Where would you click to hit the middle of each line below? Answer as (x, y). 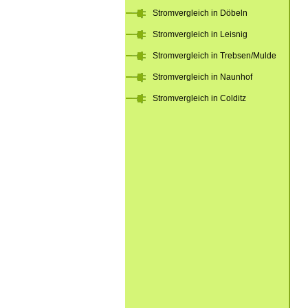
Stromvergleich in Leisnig (200, 34)
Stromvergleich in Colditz (199, 98)
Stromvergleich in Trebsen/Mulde (214, 56)
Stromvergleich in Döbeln (200, 13)
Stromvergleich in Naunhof (202, 77)
